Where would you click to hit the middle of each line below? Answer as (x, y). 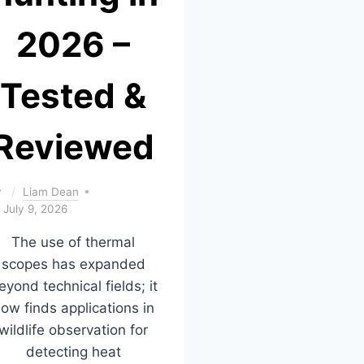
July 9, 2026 (35, 208)
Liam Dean (51, 191)
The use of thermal (73, 242)
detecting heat (73, 351)
